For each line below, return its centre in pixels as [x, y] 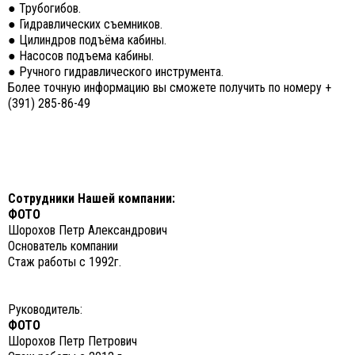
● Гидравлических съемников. [85, 24]
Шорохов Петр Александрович [88, 230]
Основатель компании [63, 246]
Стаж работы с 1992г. [65, 262]
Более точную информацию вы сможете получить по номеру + [170, 88]
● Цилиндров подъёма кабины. [87, 40]
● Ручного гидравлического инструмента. [116, 72]
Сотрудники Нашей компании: [92, 198]
